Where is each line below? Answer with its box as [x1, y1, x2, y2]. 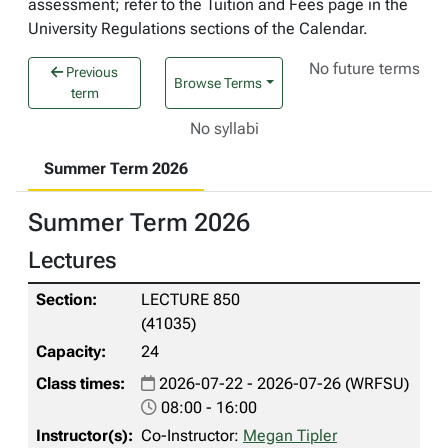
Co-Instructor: [141, 426, 243, 445]
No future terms [309, 59, 421, 78]
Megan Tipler [243, 426, 337, 445]
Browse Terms [174, 74, 263, 91]
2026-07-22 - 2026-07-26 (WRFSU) [155, 374, 409, 393]
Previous [63, 64, 119, 80]
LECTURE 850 [141, 290, 240, 309]
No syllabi [189, 119, 259, 138]
